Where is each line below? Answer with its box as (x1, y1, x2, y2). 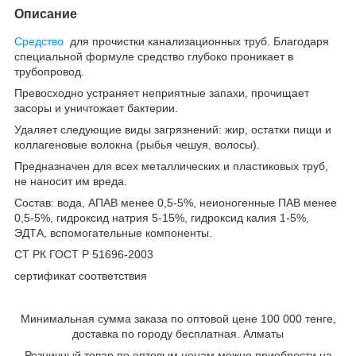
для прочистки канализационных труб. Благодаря (64, 34, 329, 48)
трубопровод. (14, 64, 84, 78)
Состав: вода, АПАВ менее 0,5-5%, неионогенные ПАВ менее (14, 195, 337, 209)
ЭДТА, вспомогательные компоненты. (14, 226, 212, 239)
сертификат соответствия (14, 269, 150, 282)
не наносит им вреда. (14, 174, 127, 188)
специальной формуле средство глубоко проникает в (14, 49, 293, 63)
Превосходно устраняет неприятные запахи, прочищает (14, 86, 309, 99)
